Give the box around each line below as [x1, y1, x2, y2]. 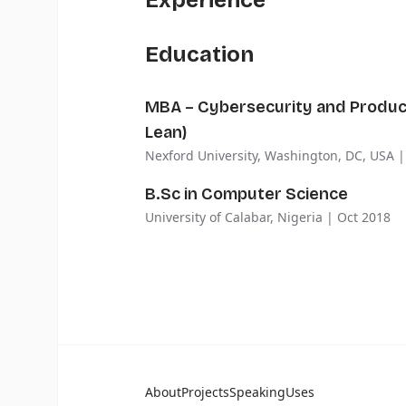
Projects [181, 383, 229, 401]
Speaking [229, 383, 285, 401]
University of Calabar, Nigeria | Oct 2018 [145, 208, 391, 226]
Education [145, 42, 254, 67]
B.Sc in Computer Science [145, 184, 348, 204]
